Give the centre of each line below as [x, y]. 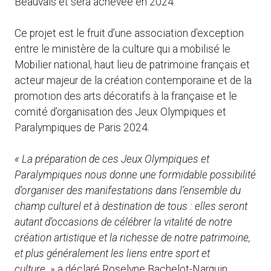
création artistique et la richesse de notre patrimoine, [132, 238]
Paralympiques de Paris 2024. [82, 127]
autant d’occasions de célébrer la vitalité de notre [123, 222]
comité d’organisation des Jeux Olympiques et [120, 112]
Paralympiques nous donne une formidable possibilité [135, 175]
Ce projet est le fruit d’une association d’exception [129, 33]
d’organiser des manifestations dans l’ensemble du [128, 191]
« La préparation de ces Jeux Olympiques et [112, 159]
